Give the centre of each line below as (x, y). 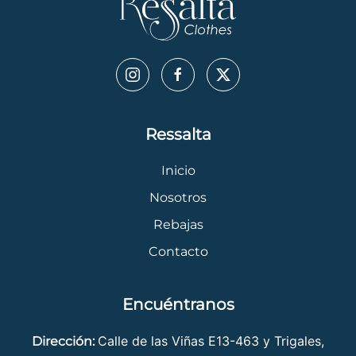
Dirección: (65, 341)
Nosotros (178, 197)
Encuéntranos (178, 304)
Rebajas (178, 224)
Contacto (178, 251)
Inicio (178, 170)
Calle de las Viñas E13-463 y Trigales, (211, 341)
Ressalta (178, 134)
